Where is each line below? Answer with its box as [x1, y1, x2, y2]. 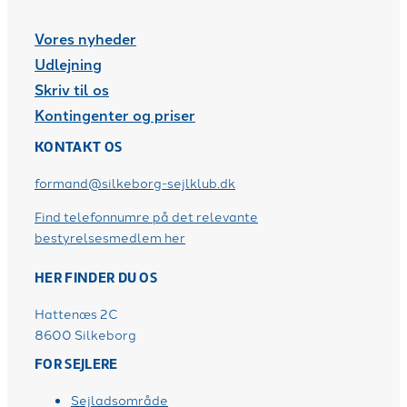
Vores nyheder [35, 27, 136, 49]
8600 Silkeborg [35, 325, 136, 344]
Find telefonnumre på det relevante [35, 207, 258, 226]
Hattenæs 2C [35, 304, 118, 323]
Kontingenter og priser [35, 104, 195, 125]
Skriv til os [35, 78, 109, 100]
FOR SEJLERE [35, 354, 118, 374]
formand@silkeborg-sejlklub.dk [35, 174, 235, 193]
